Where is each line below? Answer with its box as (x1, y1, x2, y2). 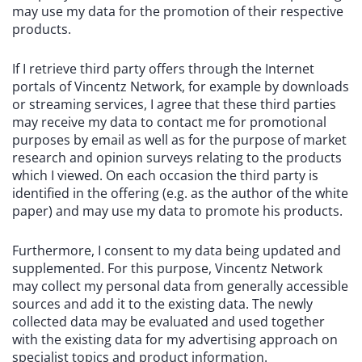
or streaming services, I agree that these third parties (12, 95, 336, 113)
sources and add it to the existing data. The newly (12, 295, 313, 313)
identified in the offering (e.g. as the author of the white (12, 184, 348, 202)
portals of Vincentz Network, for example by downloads (12, 78, 349, 95)
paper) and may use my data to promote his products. (12, 202, 343, 220)
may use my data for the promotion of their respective (12, 2, 343, 20)
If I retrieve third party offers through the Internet (12, 60, 314, 78)
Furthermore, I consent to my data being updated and (12, 242, 341, 259)
